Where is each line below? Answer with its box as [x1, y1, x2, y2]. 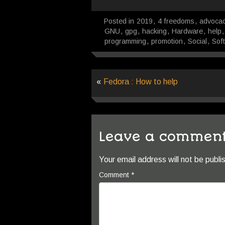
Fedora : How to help [103, 77, 178, 86]
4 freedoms [158, 17, 194, 25]
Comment [99, 171, 131, 179]
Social [188, 37, 207, 45]
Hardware [172, 27, 203, 35]
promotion [151, 37, 183, 45]
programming [104, 37, 146, 45]
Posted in [104, 17, 136, 25]
